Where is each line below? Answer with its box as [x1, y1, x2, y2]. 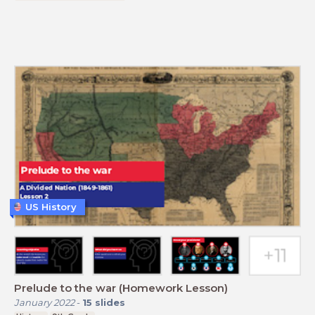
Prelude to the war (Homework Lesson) [14, 281, 228, 295]
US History [25, 200, 77, 212]
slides [95, 297, 125, 309]
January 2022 [14, 297, 75, 309]
